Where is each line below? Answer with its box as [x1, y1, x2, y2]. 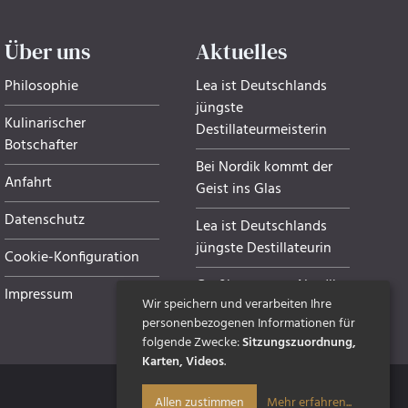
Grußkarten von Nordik [195, 273, 340, 298]
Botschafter [5, 133, 78, 158]
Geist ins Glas [195, 177, 281, 201]
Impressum [5, 282, 74, 307]
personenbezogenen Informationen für [142, 313, 355, 335]
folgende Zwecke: [142, 332, 242, 354]
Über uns [5, 36, 91, 66]
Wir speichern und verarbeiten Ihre [142, 294, 331, 316]
